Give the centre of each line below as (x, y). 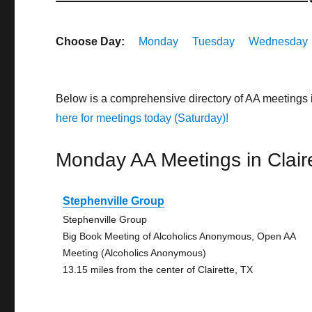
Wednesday (279, 41)
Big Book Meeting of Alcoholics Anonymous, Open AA (179, 236)
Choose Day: (91, 41)
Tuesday (214, 41)
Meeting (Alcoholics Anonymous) (135, 253)
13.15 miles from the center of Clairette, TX (158, 270)
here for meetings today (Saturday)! (142, 118)
